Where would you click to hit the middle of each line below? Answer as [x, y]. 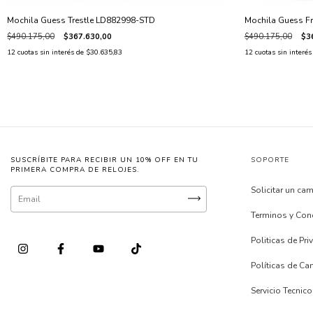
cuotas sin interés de [52, 53]
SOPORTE [270, 160]
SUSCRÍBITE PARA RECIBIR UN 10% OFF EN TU [104, 160]
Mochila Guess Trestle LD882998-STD [81, 21]
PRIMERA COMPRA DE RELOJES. [75, 170]
